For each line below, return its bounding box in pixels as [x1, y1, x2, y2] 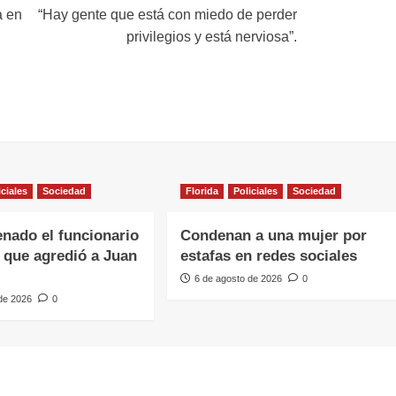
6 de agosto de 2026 [194, 273, 282, 285]
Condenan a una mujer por [179, 227, 367, 245]
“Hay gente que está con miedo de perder [38, 7, 298, 23]
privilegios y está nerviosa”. [126, 29, 298, 45]
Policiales [232, 186, 278, 197]
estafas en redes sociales [179, 247, 357, 265]
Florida [185, 186, 218, 197]
